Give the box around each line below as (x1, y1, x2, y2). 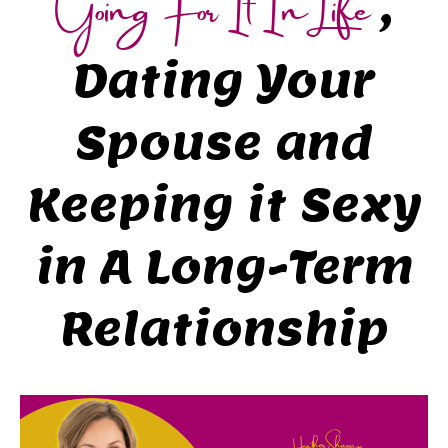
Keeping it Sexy (26, 175, 422, 234)
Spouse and (75, 113, 373, 172)
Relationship (59, 299, 389, 358)
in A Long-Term (35, 237, 413, 296)
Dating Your (73, 51, 375, 110)
